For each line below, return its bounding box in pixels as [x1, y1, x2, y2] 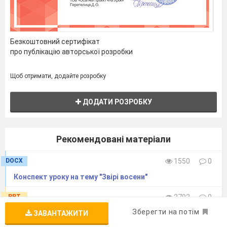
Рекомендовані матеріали [56, 134, 171, 145]
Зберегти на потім [132, 208, 200, 216]
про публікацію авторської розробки [10, 48, 133, 56]
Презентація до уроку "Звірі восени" [14, 209, 140, 217]
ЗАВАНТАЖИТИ [32, 209, 88, 217]
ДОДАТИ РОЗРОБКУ [81, 98, 152, 106]
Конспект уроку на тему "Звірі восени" [14, 173, 147, 181]
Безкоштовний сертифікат [10, 37, 100, 46]
